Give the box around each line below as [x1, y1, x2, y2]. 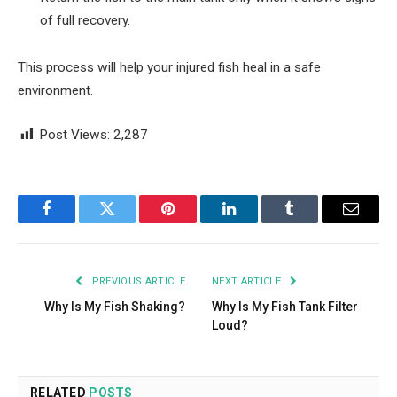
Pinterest [167, 214, 223, 230]
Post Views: [39, 126, 110, 143]
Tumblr [288, 214, 336, 230]
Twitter [105, 214, 152, 230]
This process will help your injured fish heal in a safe [18, 59, 321, 76]
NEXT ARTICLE [212, 275, 284, 287]
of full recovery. [40, 12, 130, 28]
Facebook [44, 214, 107, 230]
